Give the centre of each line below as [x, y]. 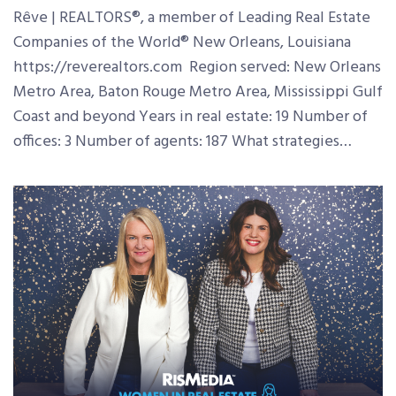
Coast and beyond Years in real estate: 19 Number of [190, 117]
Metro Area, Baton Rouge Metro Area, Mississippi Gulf [198, 92]
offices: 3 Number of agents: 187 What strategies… [183, 141]
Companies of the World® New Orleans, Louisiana [184, 42]
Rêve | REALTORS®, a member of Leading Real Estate [192, 18]
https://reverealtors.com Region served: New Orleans [197, 67]
